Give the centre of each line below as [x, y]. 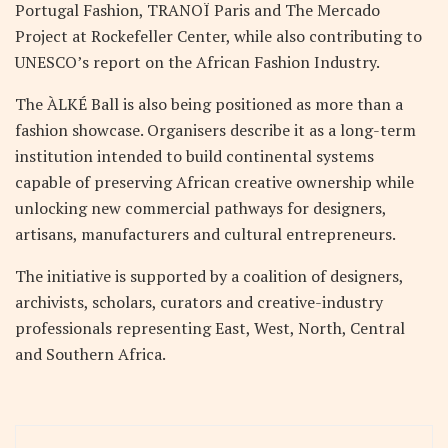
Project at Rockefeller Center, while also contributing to [218, 35]
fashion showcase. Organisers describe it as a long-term [215, 129]
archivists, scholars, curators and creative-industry [199, 301]
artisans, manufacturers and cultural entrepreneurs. [205, 233]
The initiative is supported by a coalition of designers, [209, 275]
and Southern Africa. [90, 353]
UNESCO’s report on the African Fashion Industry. [197, 61]
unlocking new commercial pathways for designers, [200, 207]
